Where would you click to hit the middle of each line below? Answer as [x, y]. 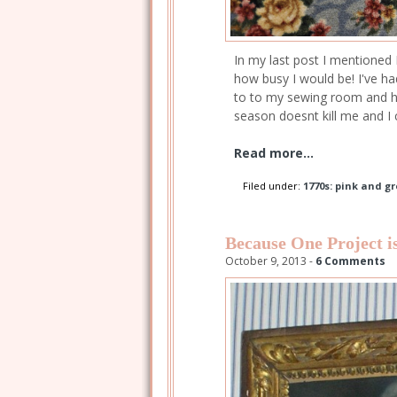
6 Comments [350, 261]
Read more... [274, 152]
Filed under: [273, 185]
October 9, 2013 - [270, 261]
